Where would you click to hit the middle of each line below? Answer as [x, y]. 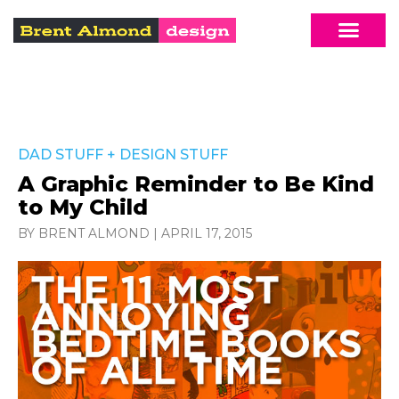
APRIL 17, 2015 [207, 233]
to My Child [83, 207]
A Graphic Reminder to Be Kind [196, 183]
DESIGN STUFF [174, 154]
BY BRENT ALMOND [84, 233]
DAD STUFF [61, 154]
